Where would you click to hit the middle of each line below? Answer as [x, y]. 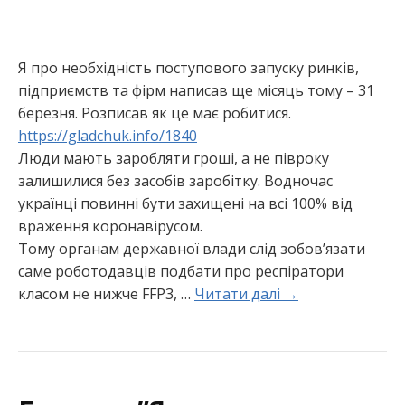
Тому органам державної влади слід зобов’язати [192, 249]
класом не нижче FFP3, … [106, 294]
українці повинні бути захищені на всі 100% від [185, 204]
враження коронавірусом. [110, 226]
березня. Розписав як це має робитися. [155, 113]
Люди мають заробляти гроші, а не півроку [174, 159]
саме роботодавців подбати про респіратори [181, 272]
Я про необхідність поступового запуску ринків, [188, 68]
